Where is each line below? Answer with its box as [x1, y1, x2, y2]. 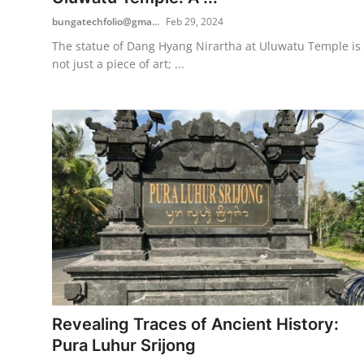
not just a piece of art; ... [52, 55, 184, 71]
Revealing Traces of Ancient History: [52, 314, 339, 334]
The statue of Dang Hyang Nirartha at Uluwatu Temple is [52, 37, 361, 54]
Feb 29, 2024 [166, 14, 223, 28]
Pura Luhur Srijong [52, 335, 196, 355]
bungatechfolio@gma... [52, 14, 159, 28]
